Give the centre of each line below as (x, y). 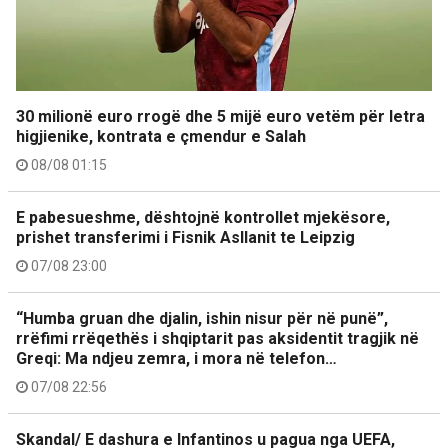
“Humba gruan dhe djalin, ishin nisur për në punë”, (202, 318)
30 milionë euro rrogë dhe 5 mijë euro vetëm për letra (220, 116)
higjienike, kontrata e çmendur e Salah (161, 136)
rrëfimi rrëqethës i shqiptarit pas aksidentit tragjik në (217, 338)
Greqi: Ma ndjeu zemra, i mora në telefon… (176, 358)
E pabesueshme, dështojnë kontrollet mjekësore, (203, 217)
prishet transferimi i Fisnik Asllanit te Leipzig (185, 237)
